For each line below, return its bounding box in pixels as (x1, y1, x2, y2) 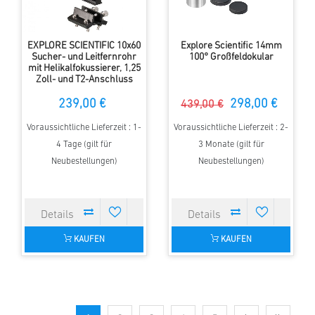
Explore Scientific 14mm (180, 41, 282, 52)
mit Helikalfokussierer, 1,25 (27, 63, 141, 75)
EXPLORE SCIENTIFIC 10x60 (27, 41, 141, 52)
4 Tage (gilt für (56, 140, 112, 150)
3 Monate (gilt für (198, 140, 264, 150)
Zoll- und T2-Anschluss (35, 75, 133, 86)
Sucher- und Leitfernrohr (32, 52, 136, 63)
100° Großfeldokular (188, 52, 274, 63)
